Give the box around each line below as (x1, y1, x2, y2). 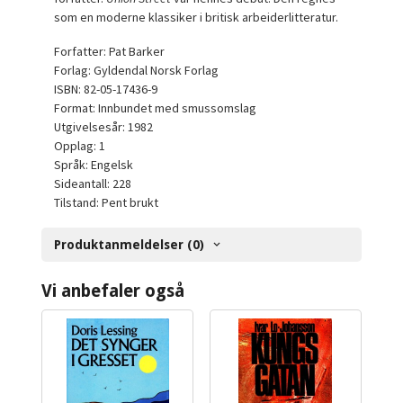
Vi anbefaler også (41, 281, 185, 302)
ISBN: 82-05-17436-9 (54, 81, 158, 98)
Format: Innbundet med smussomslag (54, 100, 257, 117)
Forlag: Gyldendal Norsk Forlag (54, 62, 219, 79)
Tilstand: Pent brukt (54, 194, 159, 211)
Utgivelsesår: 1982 (54, 119, 154, 136)
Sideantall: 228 (54, 175, 132, 193)
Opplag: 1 (54, 138, 106, 155)
